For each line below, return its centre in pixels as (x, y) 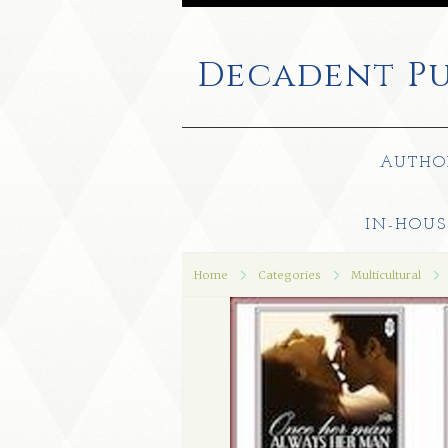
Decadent (296, 76)
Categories (289, 275)
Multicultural (386, 275)
